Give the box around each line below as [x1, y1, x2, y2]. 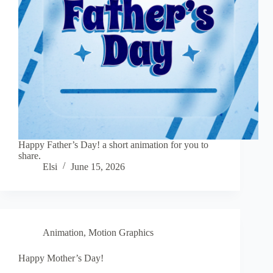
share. [18, 151, 41, 161]
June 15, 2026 [71, 161, 125, 172]
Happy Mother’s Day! [18, 253, 104, 264]
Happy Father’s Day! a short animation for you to [18, 140, 208, 151]
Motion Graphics [88, 227, 154, 238]
